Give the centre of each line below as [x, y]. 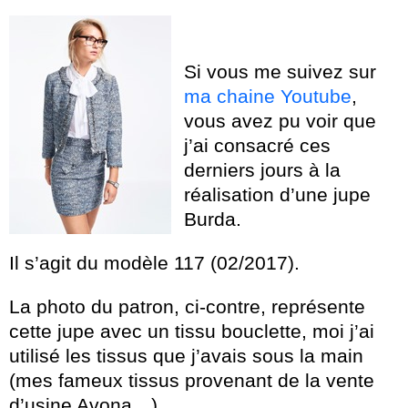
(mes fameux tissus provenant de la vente [192, 380]
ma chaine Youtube [268, 96]
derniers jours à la [262, 169]
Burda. [213, 219]
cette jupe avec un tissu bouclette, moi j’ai [192, 331]
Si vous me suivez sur [280, 71]
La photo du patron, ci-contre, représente [187, 306]
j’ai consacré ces [257, 145]
